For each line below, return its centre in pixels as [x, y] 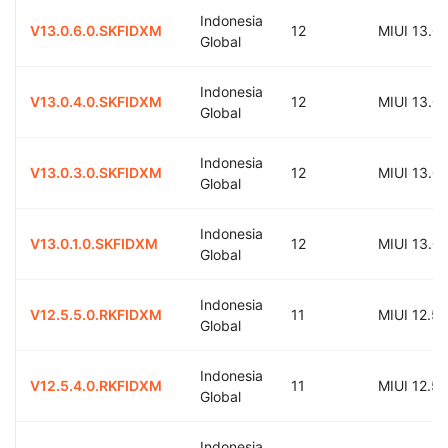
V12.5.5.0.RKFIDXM [96, 314]
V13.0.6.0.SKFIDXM [96, 30]
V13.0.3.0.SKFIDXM [96, 172]
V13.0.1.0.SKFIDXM [94, 243]
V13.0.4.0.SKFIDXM [96, 101]
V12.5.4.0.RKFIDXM [96, 385]
